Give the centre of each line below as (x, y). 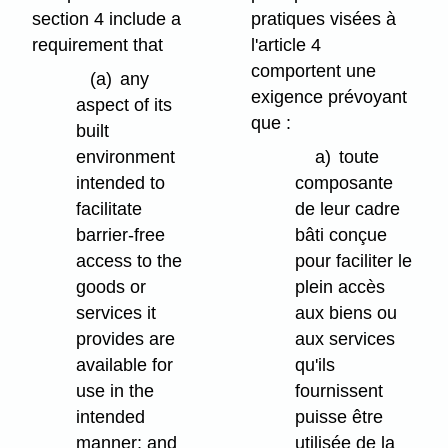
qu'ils (315, 365)
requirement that (98, 44)
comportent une (314, 70)
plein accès (340, 287)
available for (125, 365)
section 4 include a (107, 18)
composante (344, 183)
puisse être (339, 417)
